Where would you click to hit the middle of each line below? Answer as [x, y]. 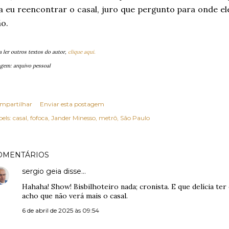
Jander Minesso [73, 118]
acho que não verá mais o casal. [75, 196]
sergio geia [42, 171]
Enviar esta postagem [72, 104]
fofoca [39, 118]
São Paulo [135, 118]
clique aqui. [82, 52]
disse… [74, 171]
